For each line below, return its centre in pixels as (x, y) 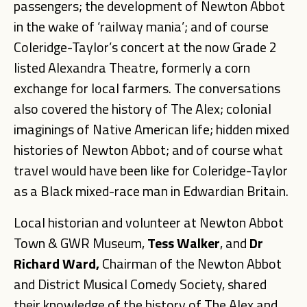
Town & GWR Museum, (81, 243)
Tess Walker (184, 243)
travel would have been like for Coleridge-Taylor (151, 170)
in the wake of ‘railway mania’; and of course (141, 26)
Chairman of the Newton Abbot (192, 263)
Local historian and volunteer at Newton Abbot (149, 222)
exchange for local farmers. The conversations (147, 88)
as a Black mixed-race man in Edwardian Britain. (151, 191)
